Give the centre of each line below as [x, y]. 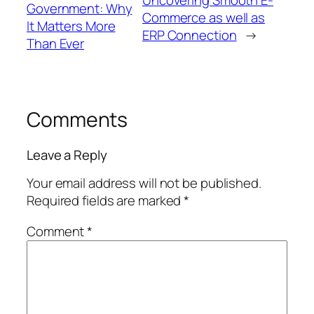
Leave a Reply [67, 155]
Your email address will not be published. [144, 183]
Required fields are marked [105, 201]
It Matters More [71, 26]
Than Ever [56, 44]
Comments [77, 120]
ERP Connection [189, 35]
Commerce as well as [204, 17]
